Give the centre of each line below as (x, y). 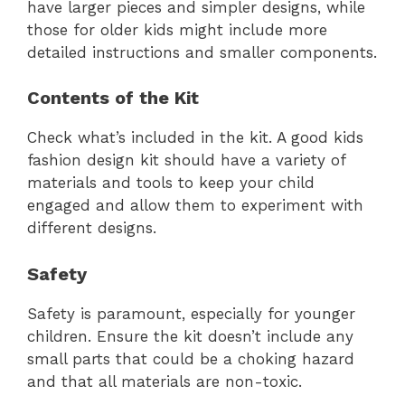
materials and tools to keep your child (171, 183)
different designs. (92, 228)
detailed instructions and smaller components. (202, 52)
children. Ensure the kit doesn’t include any (190, 336)
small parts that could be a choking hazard (191, 358)
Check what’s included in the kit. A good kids (195, 138)
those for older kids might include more (177, 29)
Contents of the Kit (113, 98)
